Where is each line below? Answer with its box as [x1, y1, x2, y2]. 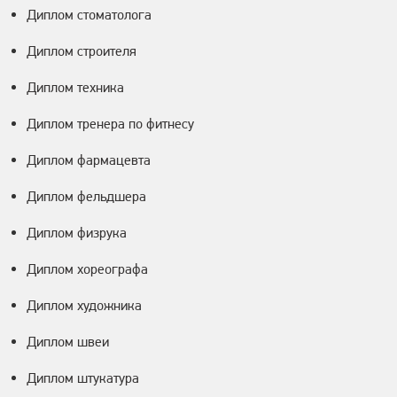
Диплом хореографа [27, 261, 148, 278]
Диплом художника [27, 297, 142, 315]
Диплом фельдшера [27, 188, 146, 206]
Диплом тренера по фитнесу [27, 115, 194, 133]
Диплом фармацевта [27, 152, 151, 169]
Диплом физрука [27, 224, 127, 242]
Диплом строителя [27, 43, 136, 60]
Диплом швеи [27, 333, 109, 351]
